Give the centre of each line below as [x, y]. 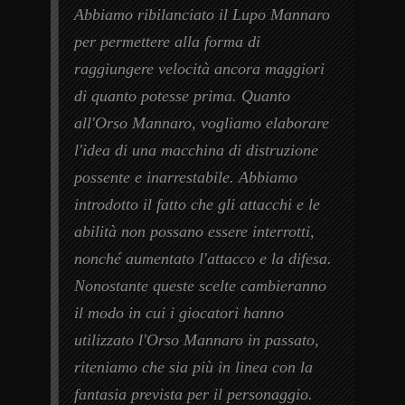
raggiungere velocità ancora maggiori [200, 68]
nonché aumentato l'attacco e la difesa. [203, 258]
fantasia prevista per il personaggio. [194, 394]
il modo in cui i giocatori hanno [179, 312]
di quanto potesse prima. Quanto [183, 95]
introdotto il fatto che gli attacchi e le [198, 204]
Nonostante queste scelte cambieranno [201, 285]
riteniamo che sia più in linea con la [194, 367]
